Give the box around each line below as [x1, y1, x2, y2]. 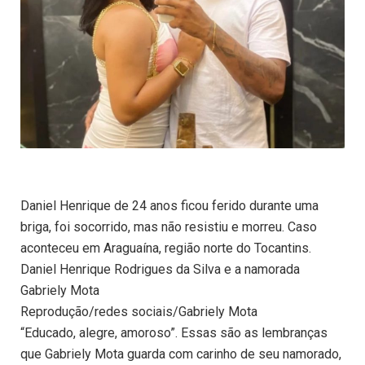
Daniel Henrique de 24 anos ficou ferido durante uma [20, 198, 319, 214]
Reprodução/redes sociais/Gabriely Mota [20, 304, 257, 320]
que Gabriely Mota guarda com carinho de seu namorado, [20, 346, 341, 363]
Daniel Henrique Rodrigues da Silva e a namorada [20, 262, 300, 278]
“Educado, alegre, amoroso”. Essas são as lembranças [20, 325, 328, 341]
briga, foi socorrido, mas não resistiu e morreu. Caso [20, 219, 317, 235]
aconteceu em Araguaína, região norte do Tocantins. [20, 240, 311, 257]
